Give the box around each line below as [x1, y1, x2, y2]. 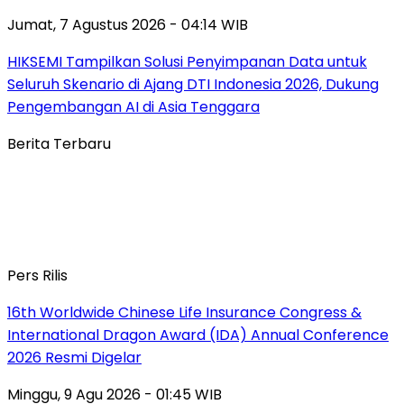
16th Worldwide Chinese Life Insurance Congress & [7, 301, 362, 323]
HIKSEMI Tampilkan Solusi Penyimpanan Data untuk [7, 50, 367, 72]
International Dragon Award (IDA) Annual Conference [7, 324, 389, 345]
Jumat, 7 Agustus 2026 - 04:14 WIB [7, 14, 248, 35]
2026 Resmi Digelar [7, 346, 142, 368]
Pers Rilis [7, 264, 68, 286]
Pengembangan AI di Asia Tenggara [7, 96, 260, 117]
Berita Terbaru [7, 133, 111, 154]
